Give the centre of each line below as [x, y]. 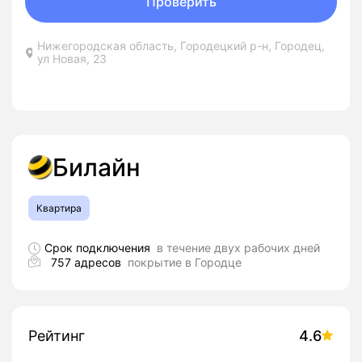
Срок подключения [101, 248]
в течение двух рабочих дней [238, 248]
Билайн [97, 167]
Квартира [59, 208]
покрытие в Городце [185, 262]
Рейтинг [57, 336]
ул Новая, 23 [72, 59]
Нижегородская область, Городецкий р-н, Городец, [181, 46]
